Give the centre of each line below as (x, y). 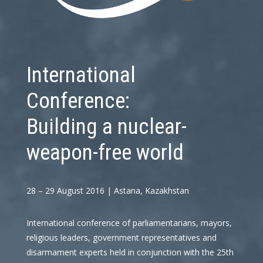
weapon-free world (105, 152)
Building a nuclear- (106, 126)
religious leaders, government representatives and (121, 237)
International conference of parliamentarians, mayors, (129, 222)
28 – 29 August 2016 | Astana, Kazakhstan (107, 190)
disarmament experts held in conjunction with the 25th (130, 252)
